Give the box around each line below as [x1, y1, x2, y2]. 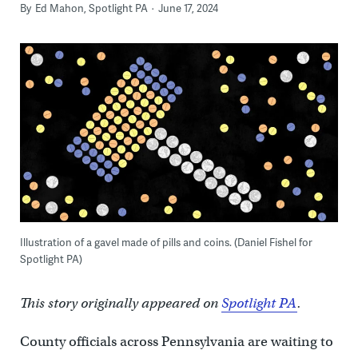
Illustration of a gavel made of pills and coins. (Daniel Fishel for [19, 235, 312, 250]
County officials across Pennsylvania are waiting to [19, 333, 333, 351]
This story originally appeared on [19, 295, 221, 312]
